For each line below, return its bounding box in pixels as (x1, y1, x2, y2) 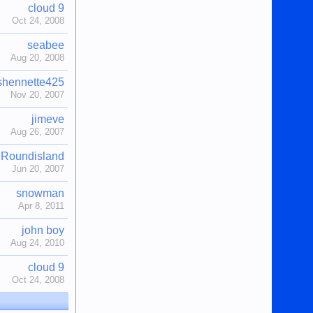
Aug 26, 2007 (10, 126, 65, 137)
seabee (27, 39, 65, 51)
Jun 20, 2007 (12, 163, 65, 174)
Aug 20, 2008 (10, 52, 65, 63)
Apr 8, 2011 (18, 201, 65, 211)
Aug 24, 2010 (10, 238, 65, 248)
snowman (16, 187, 65, 199)
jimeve (31, 113, 65, 125)
